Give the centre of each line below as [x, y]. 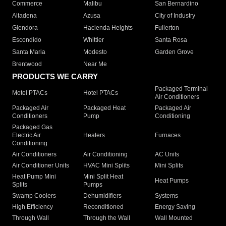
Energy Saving [175, 207]
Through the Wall [107, 218]
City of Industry [175, 16]
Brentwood [27, 64]
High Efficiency [33, 207]
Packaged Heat [105, 108]
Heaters [94, 135]
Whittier [94, 40]
